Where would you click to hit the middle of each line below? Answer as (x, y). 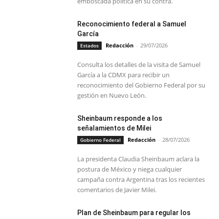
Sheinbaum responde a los (120, 119)
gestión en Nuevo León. (112, 96)
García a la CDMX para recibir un (124, 75)
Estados (90, 46)
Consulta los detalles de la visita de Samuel (139, 65)
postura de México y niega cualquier (130, 169)
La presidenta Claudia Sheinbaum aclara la (139, 159)
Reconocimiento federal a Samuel (132, 24)
